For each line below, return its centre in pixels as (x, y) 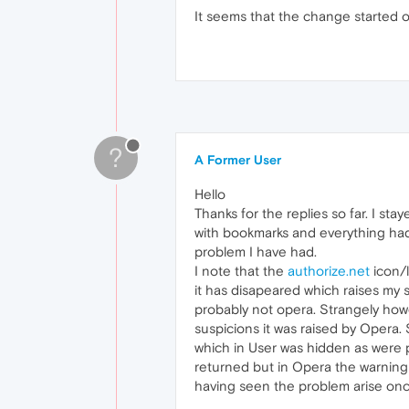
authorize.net (329, 271)
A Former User (238, 160)
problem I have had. (256, 252)
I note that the (241, 271)
